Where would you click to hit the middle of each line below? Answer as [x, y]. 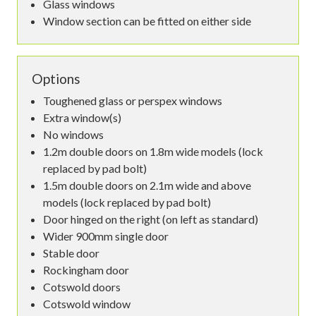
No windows [73, 134]
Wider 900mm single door [106, 236]
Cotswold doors [82, 286]
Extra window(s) [82, 117]
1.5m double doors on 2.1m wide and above [147, 185]
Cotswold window [87, 303]
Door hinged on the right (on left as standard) [151, 219]
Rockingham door [86, 269]
